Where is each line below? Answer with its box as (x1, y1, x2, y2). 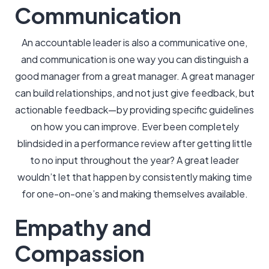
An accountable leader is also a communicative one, (22, 36, 247, 49)
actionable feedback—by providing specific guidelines (15, 103, 254, 116)
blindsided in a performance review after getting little (17, 137, 252, 150)
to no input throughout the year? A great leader (30, 154, 239, 166)
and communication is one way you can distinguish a (20, 53, 249, 65)
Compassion (14, 240, 145, 267)
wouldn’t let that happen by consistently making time (17, 171, 252, 183)
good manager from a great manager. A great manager (14, 70, 255, 82)
